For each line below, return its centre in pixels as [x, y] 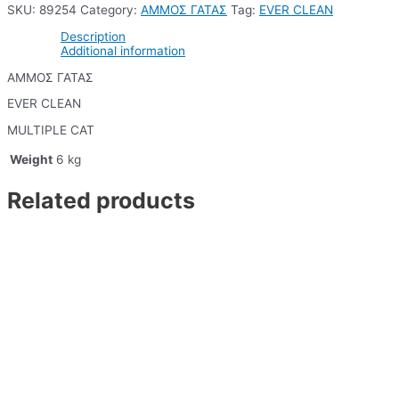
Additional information [123, 50]
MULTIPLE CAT [51, 130]
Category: [110, 10]
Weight [31, 159]
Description [93, 36]
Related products [101, 201]
